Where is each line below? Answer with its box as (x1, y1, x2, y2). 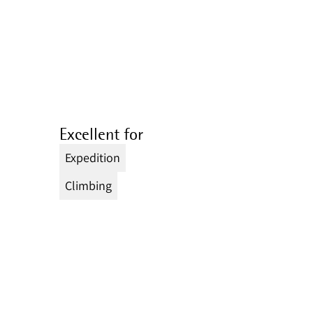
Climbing (65, 177, 112, 194)
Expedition (65, 149, 121, 166)
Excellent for (59, 123, 144, 144)
